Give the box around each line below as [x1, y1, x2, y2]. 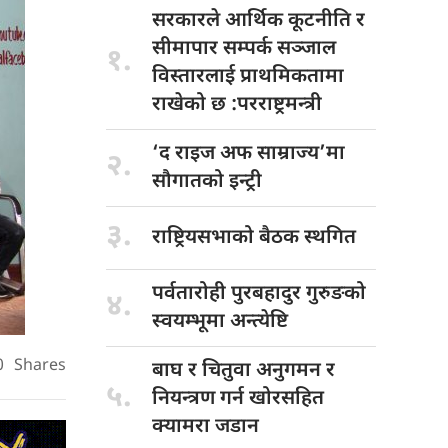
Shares [14, 356, 66, 378]
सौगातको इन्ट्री [152, 168, 262, 195]
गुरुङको [306, 280, 366, 307]
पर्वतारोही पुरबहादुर [152, 280, 306, 307]
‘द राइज [152, 140, 220, 167]
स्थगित [304, 224, 356, 251]
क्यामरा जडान [152, 413, 259, 440]
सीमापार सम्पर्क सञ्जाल [152, 35, 336, 62]
